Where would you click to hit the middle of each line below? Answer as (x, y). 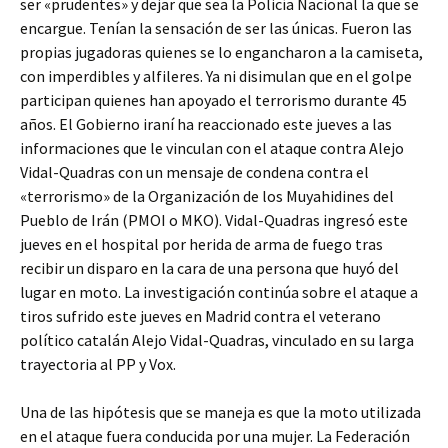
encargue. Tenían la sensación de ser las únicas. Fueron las (216, 28)
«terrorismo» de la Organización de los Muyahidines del (207, 196)
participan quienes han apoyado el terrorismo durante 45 (213, 100)
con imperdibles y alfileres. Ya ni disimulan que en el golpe (216, 76)
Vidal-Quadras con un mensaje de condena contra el (194, 172)
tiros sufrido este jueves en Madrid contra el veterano (200, 316)
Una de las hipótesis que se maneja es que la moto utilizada (220, 412)
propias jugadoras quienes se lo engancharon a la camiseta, (221, 52)
